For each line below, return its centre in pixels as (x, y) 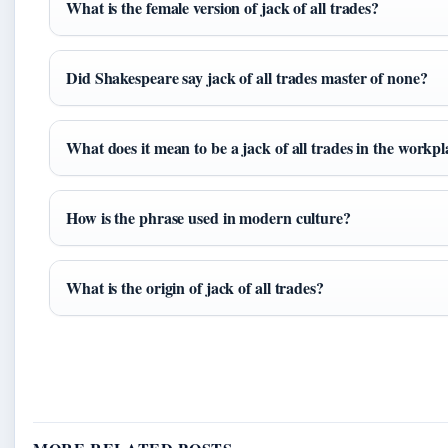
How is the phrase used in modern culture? (208, 218)
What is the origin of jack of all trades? (195, 288)
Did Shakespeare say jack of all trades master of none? (247, 78)
